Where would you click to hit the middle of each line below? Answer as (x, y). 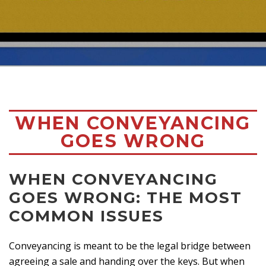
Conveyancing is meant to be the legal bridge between (130, 246)
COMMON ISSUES (87, 216)
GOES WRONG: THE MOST (126, 198)
